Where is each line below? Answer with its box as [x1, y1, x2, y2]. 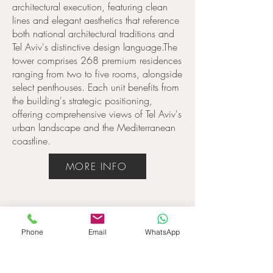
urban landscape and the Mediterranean [12, 121, 175, 134]
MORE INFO [65, 160, 127, 173]
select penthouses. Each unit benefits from [12, 80, 179, 94]
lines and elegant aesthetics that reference [12, 13, 179, 27]
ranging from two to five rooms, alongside [12, 67, 182, 80]
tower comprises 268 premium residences [12, 54, 182, 67]
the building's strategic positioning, [12, 94, 152, 107]
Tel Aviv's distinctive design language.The [12, 40, 177, 54]
